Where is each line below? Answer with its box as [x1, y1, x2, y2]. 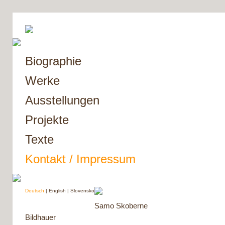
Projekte [25, 113, 69, 127]
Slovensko [70, 188, 94, 193]
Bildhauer [25, 213, 56, 221]
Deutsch [25, 188, 44, 193]
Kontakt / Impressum [25, 152, 136, 166]
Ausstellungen [25, 93, 99, 107]
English [49, 188, 66, 193]
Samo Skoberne [94, 201, 148, 210]
